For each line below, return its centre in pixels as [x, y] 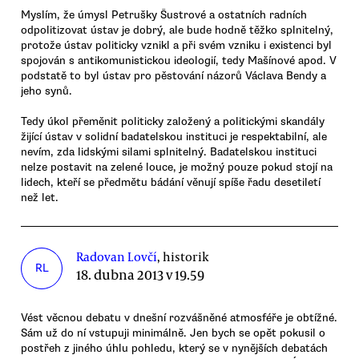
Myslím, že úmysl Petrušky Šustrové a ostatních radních [164, 15]
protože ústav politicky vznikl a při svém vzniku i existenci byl [176, 46]
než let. [40, 198]
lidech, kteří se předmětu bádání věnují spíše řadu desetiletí [171, 183]
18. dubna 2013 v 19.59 [141, 275]
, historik [184, 257]
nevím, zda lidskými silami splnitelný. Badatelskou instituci [169, 152]
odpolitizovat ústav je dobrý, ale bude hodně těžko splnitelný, [177, 30]
